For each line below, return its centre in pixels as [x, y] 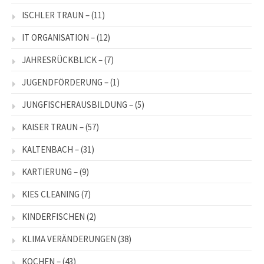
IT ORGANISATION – [58, 38]
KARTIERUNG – [50, 172]
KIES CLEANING [51, 194]
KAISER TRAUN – [53, 127]
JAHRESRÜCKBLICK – [62, 60]
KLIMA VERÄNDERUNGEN [69, 239]
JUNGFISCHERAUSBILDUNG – [77, 105]
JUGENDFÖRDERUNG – [65, 82]
